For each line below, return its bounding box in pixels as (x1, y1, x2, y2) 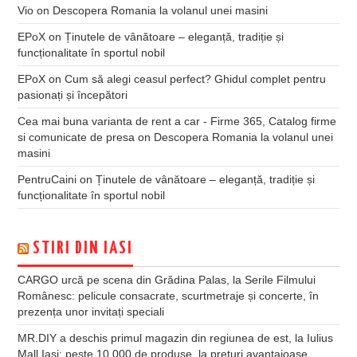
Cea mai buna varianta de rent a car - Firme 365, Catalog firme (18, 114, 337, 127)
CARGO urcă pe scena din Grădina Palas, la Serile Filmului (18, 273, 316, 286)
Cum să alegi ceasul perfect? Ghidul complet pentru (65, 72, 327, 85)
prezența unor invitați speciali (18, 304, 165, 318)
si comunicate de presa (18, 130, 135, 143)
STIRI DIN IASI (33, 239, 134, 257)
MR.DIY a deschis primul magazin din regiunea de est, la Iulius (18, 331, 334, 344)
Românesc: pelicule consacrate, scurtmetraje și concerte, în (18, 288, 320, 302)
